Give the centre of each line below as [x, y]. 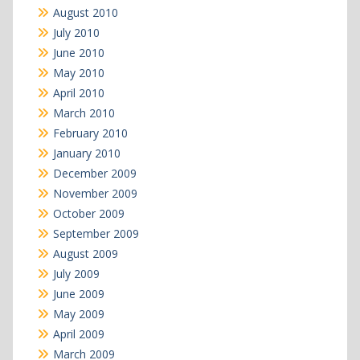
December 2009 [94, 173]
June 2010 [78, 52]
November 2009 [95, 193]
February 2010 [90, 133]
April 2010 [78, 92]
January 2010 [86, 153]
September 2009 [96, 233]
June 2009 [78, 293]
